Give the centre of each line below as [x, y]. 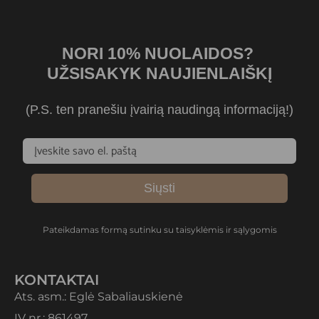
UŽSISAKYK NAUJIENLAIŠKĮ [159, 74]
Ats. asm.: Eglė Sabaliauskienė [99, 297]
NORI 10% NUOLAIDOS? [159, 54]
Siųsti [159, 188]
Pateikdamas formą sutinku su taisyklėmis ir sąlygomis [159, 230]
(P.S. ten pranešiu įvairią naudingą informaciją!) [159, 110]
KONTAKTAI [57, 280]
